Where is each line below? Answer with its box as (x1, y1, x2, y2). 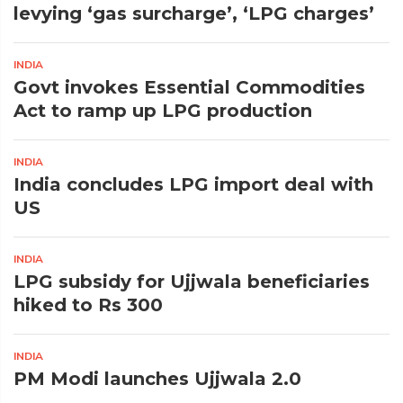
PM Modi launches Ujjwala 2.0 (13, 368, 301, 390)
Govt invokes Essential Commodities (13, 76, 365, 98)
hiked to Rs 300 (13, 294, 163, 316)
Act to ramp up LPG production (13, 100, 312, 121)
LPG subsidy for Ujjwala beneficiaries (13, 271, 370, 292)
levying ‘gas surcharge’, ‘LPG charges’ (13, 3, 374, 24)
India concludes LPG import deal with (13, 174, 373, 195)
